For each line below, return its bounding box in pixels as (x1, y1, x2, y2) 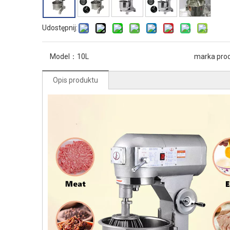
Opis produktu (53, 76, 98, 84)
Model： (50, 52, 77, 61)
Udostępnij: (42, 24, 78, 32)
